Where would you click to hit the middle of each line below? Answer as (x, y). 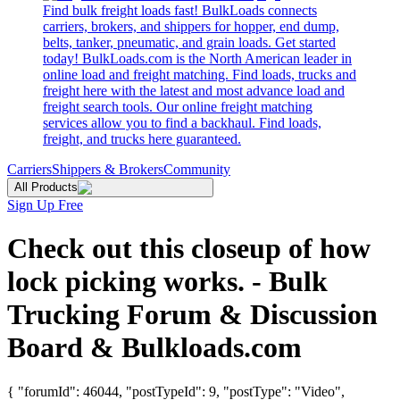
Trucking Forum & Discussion (192, 315)
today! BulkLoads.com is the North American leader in (197, 58)
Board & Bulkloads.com (154, 348)
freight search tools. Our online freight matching (178, 107)
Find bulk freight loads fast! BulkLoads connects (180, 10)
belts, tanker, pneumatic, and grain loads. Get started (189, 42)
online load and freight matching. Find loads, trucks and (200, 75)
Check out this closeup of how (189, 249)
